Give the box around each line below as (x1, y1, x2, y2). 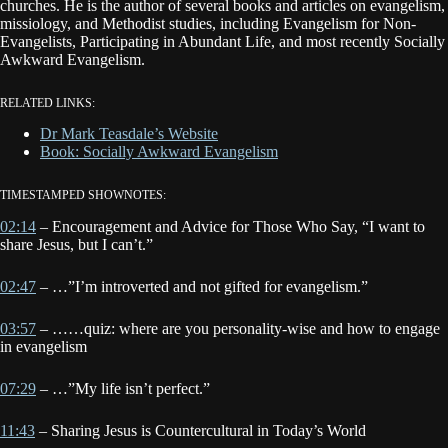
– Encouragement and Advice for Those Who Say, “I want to (36, 218, 425, 236)
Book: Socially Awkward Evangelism (40, 143, 278, 161)
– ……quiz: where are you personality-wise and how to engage (36, 320, 440, 338)
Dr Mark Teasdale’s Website (40, 125, 218, 143)
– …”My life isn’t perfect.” (36, 380, 210, 398)
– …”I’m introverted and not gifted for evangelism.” (36, 278, 368, 296)
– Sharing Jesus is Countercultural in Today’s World (35, 422, 366, 440)
